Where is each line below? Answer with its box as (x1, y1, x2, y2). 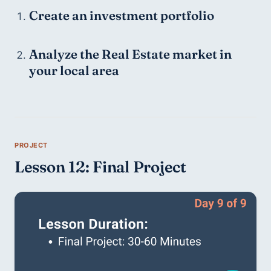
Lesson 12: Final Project (15, 157, 186, 177)
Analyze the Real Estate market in (28, 47, 232, 62)
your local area (28, 63, 119, 79)
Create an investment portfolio (28, 7, 214, 23)
